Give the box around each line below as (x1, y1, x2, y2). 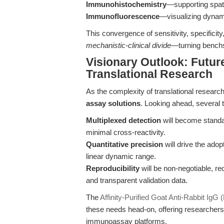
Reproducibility (86, 164, 139, 172)
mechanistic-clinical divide (86, 41, 171, 49)
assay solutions (86, 99, 140, 107)
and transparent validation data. (86, 176, 187, 184)
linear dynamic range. (86, 152, 156, 160)
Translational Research (86, 68, 212, 80)
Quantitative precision (86, 140, 163, 148)
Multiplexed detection (86, 116, 161, 124)
